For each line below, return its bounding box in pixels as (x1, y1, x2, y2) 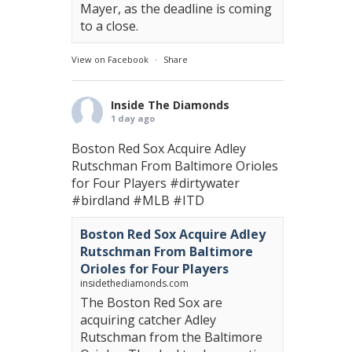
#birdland (71, 192, 130, 209)
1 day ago (111, 112, 155, 124)
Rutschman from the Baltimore (80, 328, 262, 346)
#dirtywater (170, 174, 240, 192)
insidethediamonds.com (80, 277, 189, 290)
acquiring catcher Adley (80, 311, 216, 328)
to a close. (80, 17, 138, 35)
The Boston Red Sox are (80, 294, 222, 311)
